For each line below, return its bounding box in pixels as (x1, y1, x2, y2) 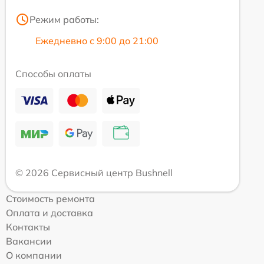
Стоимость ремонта (6, 192, 95, 204)
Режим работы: (29, 13, 99, 25)
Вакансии (6, 235, 52, 247)
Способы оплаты (15, 67, 91, 80)
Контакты (6, 220, 50, 233)
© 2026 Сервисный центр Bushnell (15, 166, 173, 179)
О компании (6, 249, 62, 261)
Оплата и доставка (6, 206, 93, 219)
